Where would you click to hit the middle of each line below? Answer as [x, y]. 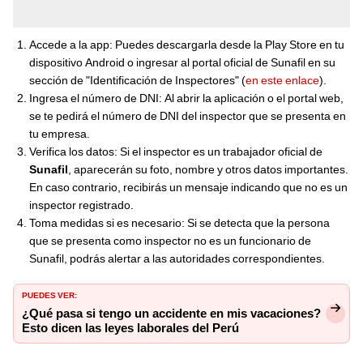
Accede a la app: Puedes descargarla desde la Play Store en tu [187, 44]
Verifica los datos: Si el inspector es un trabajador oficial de [176, 151]
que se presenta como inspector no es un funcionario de [170, 240]
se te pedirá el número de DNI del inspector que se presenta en [188, 115]
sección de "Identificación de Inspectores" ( [137, 80]
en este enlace [282, 80]
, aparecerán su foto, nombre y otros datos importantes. [208, 169]
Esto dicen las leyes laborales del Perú [130, 328]
